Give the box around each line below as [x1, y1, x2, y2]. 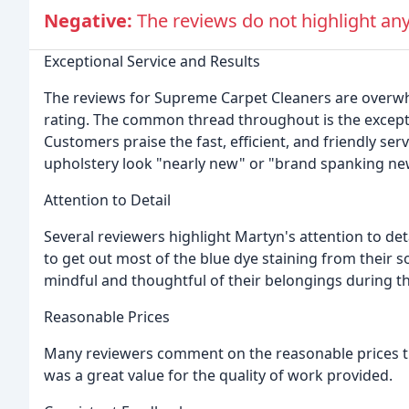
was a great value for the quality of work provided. [44, 365, 393, 386]
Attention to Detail [44, 190, 171, 211]
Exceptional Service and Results [44, 51, 260, 72]
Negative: [44, 8, 137, 34]
